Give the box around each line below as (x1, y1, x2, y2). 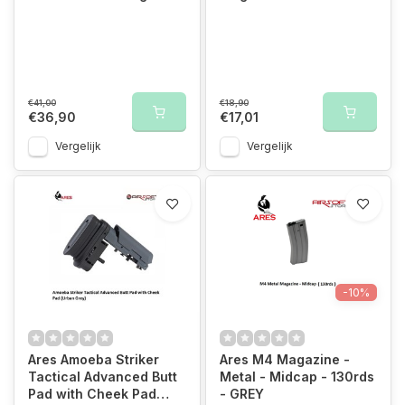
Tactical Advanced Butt (28, 368, 177, 384)
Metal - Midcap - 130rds (219, 368, 374, 384)
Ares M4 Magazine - (219, 351, 350, 367)
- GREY (219, 385, 264, 401)
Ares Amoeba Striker (28, 351, 159, 367)
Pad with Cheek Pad (28, 385, 156, 401)
